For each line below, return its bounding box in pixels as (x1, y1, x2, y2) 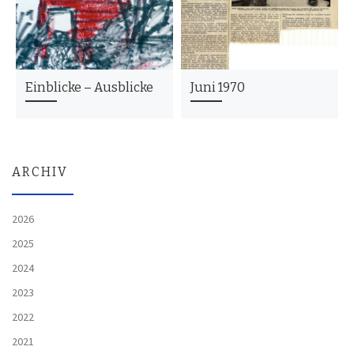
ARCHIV (12, 164, 68, 180)
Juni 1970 (190, 80, 245, 96)
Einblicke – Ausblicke (24, 80, 153, 96)
